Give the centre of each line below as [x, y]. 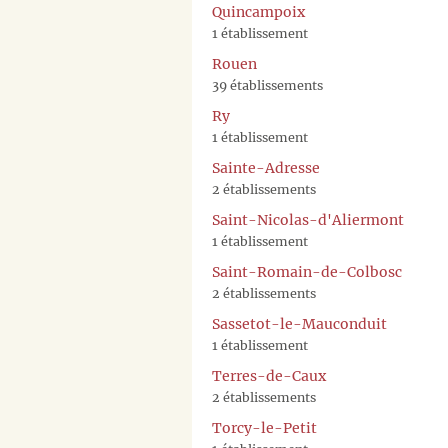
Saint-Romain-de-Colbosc [307, 272]
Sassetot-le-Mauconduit [299, 324]
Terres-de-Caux [269, 376]
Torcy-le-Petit [264, 428]
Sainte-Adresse [266, 168]
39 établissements [267, 86]
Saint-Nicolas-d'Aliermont [308, 220]
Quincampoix [258, 12]
